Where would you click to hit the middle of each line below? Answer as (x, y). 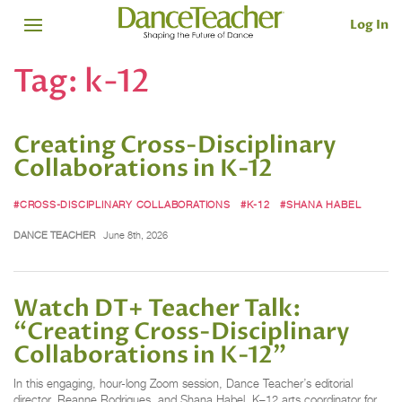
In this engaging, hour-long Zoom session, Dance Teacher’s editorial (183, 383)
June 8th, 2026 (135, 235)
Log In (369, 24)
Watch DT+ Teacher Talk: (157, 308)
